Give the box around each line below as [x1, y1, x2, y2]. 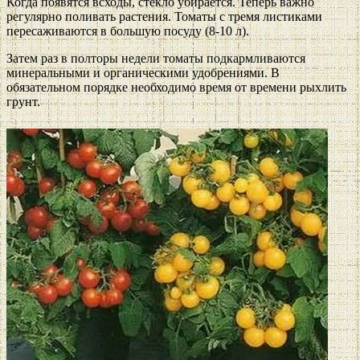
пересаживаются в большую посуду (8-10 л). [6, 24, 249, 39]
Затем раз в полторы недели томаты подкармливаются [6, 51, 305, 66]
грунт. [6, 95, 40, 109]
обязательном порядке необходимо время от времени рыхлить [6, 80, 346, 95]
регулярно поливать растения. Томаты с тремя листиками [6, 10, 322, 24]
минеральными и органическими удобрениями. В [6, 66, 280, 80]
